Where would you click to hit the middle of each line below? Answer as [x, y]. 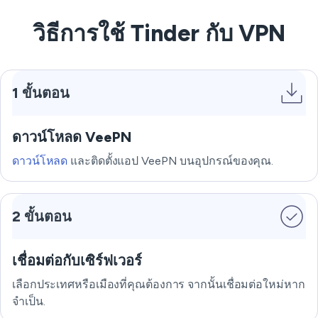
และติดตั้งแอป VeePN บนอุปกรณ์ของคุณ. [171, 161]
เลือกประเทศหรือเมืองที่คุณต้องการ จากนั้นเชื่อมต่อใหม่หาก [159, 284]
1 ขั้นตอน [41, 93]
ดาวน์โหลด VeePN [72, 137]
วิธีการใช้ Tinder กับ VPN [159, 33]
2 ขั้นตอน [42, 216]
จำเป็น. [29, 301]
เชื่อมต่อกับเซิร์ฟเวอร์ [77, 261]
